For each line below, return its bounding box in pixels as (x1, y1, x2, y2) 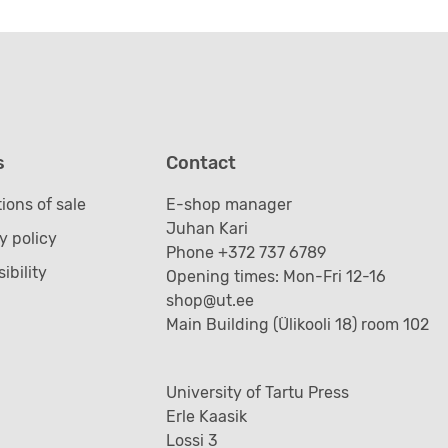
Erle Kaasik (165, 406, 247, 426)
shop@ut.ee (165, 290, 258, 310)
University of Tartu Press (165, 382, 349, 402)
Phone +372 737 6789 (165, 242, 326, 262)
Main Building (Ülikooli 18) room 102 (165, 314, 429, 334)
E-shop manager (165, 194, 292, 214)
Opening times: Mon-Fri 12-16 (165, 266, 386, 286)
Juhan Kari (165, 218, 248, 238)
